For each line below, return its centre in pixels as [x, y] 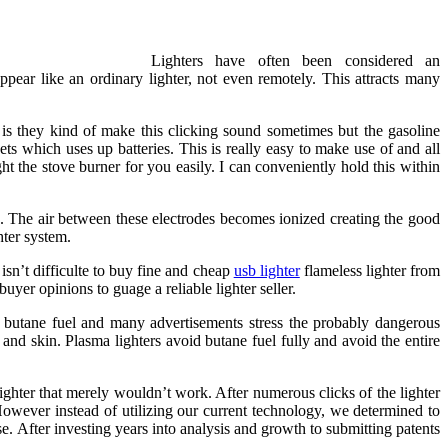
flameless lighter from [370, 270]
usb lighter [266, 270]
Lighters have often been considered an [295, 60]
